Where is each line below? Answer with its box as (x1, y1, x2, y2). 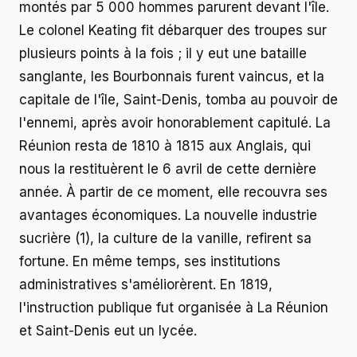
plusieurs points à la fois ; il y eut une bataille (19, 45, 307, 61)
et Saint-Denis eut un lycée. (19, 322, 197, 339)
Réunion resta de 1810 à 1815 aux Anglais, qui (19, 137, 311, 154)
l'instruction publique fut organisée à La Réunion (19, 299, 328, 316)
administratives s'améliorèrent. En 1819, (19, 276, 273, 292)
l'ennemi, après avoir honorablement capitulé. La (19, 114, 331, 131)
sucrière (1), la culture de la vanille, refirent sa (19, 229, 312, 246)
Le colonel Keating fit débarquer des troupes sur (19, 22, 327, 38)
